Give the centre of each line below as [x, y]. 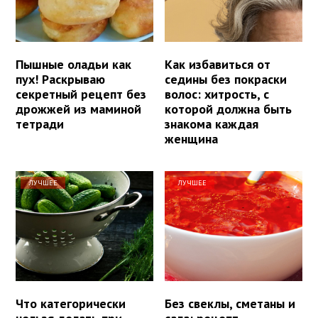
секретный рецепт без [81, 94]
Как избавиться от [218, 65]
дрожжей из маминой [78, 109]
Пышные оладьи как [73, 65]
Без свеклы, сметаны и [230, 304]
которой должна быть [229, 109]
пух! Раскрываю [60, 79]
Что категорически [71, 304]
